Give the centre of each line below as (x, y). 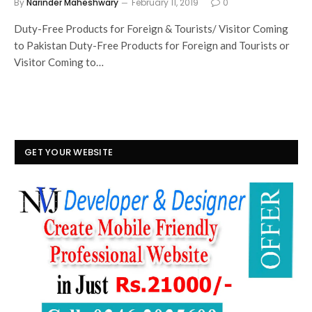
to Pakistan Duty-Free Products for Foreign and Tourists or (152, 45)
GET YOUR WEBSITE (69, 152)
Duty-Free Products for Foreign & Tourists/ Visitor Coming (151, 28)
